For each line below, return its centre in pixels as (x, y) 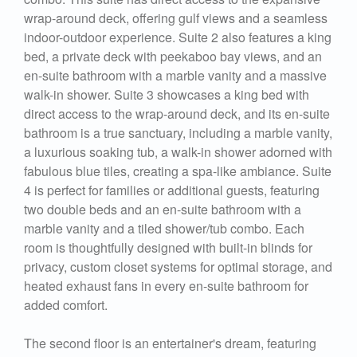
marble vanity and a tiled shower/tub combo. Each (164, 228)
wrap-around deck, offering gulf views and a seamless (176, 18)
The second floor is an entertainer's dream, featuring (170, 343)
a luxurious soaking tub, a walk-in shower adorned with (178, 151)
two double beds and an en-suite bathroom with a (163, 209)
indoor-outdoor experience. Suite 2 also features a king (178, 37)
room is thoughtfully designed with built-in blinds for (168, 247)
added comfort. (66, 304)
